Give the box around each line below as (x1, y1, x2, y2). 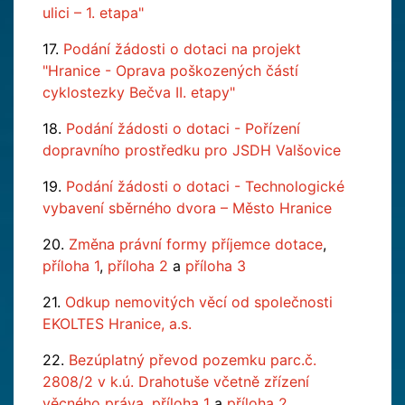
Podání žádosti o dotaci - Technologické (66, 177, 344, 195)
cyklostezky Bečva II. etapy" (42, 83, 235, 101)
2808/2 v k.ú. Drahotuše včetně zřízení (42, 372, 309, 391)
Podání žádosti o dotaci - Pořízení (66, 119, 300, 137)
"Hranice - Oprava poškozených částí (42, 61, 298, 80)
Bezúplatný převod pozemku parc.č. (69, 351, 316, 369)
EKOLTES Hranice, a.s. (42, 315, 192, 333)
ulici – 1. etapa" (42, 4, 144, 22)
